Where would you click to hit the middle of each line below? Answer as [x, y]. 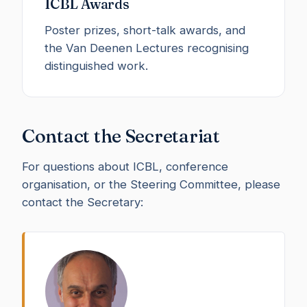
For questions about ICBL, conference [125, 166]
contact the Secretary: [83, 202]
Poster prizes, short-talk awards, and [145, 30]
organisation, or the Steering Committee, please [151, 184]
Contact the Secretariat [121, 135]
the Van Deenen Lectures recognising [147, 48]
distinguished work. [96, 65]
